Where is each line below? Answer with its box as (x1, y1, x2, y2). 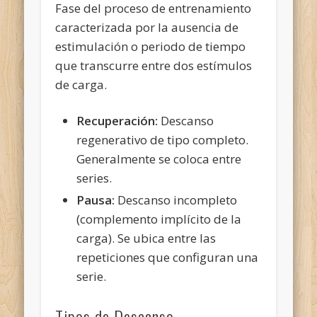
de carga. (55, 76, 108, 93)
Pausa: (76, 191, 115, 208)
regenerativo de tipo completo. (76, 131, 249, 148)
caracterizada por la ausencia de (55, 18, 239, 35)
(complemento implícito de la (76, 210, 242, 227)
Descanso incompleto (115, 191, 238, 208)
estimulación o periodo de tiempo (55, 38, 246, 54)
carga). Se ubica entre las (76, 229, 217, 246)
